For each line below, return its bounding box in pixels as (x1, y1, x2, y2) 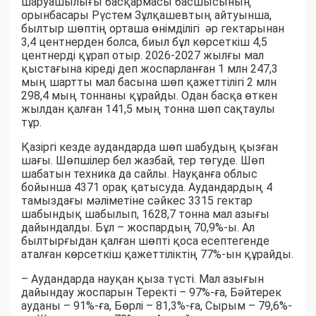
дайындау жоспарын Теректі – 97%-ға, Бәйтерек (21, 285, 281, 299)
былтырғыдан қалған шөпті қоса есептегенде (21, 233, 269, 248)
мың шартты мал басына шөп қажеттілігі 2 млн (21, 75, 276, 89)
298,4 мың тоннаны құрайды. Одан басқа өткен (21, 88, 277, 102)
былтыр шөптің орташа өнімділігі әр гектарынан (21, 21, 284, 35)
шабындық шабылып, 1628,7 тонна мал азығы (21, 207, 269, 221)
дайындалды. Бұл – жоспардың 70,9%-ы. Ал (21, 220, 255, 234)
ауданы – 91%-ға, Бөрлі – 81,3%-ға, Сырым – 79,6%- (21, 298, 292, 312)
